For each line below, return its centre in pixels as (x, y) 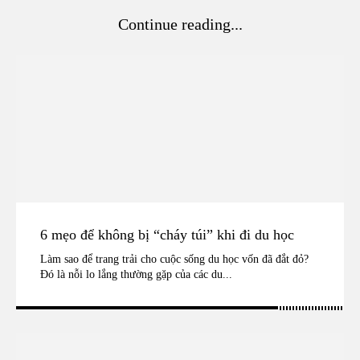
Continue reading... (180, 24)
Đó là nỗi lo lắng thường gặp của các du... (136, 275)
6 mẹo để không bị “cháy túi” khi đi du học (167, 235)
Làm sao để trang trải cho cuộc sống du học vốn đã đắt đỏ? (174, 260)
